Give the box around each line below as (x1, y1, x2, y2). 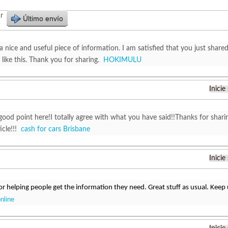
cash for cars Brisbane (21, 126, 90, 133)
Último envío (23, 14, 63, 22)
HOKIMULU (103, 56, 141, 64)
